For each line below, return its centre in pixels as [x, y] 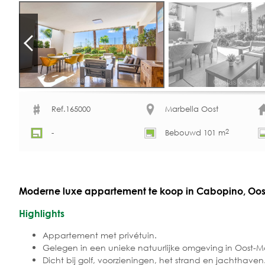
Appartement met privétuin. [100, 235]
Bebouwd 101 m [195, 133]
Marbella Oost [192, 109]
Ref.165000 [71, 109]
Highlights [42, 213]
